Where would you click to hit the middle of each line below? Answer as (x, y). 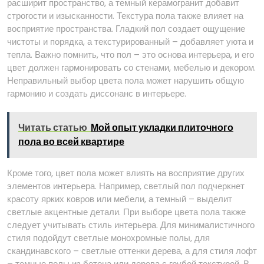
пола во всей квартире (71, 142)
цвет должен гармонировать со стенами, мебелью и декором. (131, 67)
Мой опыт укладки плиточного (162, 128)
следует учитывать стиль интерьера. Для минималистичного (131, 225)
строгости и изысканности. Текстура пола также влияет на (125, 16)
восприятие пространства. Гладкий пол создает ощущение (126, 29)
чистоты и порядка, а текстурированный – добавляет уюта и (130, 42)
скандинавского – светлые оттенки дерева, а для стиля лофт (132, 251)
